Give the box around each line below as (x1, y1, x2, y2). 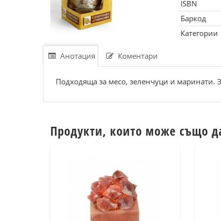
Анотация (58, 51, 95, 61)
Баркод (180, 13, 206, 23)
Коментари (116, 51, 158, 61)
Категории (180, 28, 218, 38)
